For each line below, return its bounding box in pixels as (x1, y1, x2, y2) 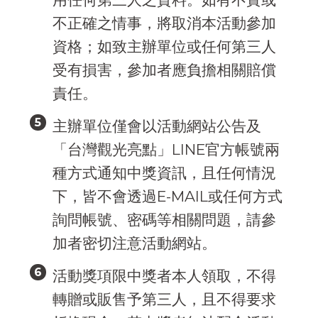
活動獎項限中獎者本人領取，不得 (52, 266, 276, 285)
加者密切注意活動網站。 (52, 234, 216, 252)
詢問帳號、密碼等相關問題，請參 (52, 210, 276, 229)
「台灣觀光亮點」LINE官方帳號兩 (52, 140, 280, 158)
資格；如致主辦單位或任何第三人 (52, 37, 276, 55)
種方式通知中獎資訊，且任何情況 (52, 163, 276, 182)
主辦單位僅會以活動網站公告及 (52, 116, 261, 135)
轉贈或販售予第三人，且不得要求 (52, 290, 276, 308)
